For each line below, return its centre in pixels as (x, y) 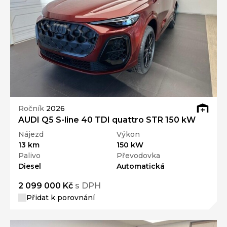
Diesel (30, 166)
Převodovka (138, 155)
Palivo (29, 155)
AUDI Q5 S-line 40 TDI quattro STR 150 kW (107, 120)
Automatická (141, 166)
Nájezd (31, 134)
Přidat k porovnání (61, 197)
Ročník (32, 108)
